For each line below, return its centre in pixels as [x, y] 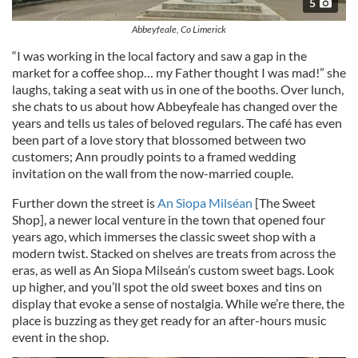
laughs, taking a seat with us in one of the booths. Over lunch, [178, 89]
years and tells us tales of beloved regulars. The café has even [177, 123]
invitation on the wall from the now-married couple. [154, 173]
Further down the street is [85, 203]
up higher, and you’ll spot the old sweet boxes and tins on [167, 287]
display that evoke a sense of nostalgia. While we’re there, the [178, 304]
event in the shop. [60, 337]
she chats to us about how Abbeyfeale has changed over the [175, 106]
